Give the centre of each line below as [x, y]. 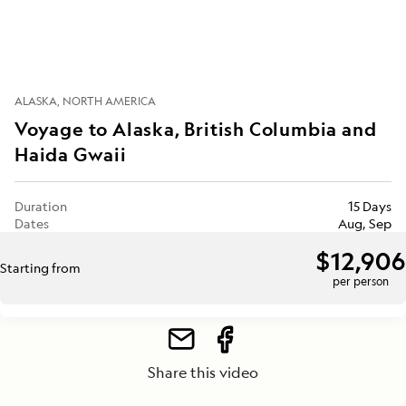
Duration [41, 206]
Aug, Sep [365, 223]
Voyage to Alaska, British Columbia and [196, 129]
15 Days [370, 206]
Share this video [203, 372]
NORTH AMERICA [109, 101]
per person [361, 282]
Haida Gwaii [71, 154]
